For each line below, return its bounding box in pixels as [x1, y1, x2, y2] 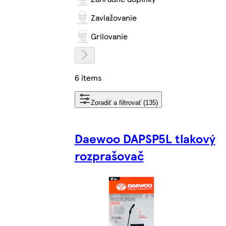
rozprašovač [74, 146, 144, 164]
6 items [74, 71, 102, 83]
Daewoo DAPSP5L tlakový [74, 129, 215, 147]
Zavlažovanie [90, 12, 137, 24]
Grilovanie [90, 30, 128, 42]
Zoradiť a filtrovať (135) [90, 98, 158, 106]
